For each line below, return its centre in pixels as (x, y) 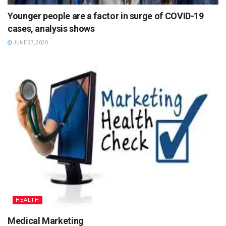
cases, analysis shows (51, 28)
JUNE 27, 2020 (30, 42)
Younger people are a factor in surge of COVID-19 (106, 16)
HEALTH (27, 200)
